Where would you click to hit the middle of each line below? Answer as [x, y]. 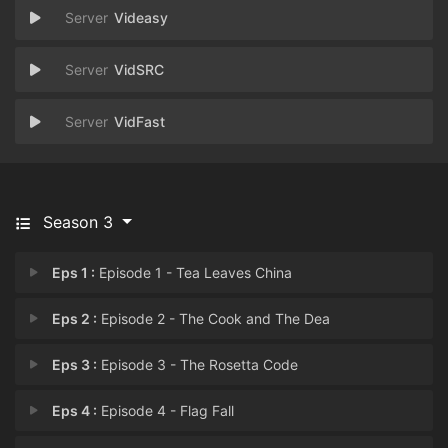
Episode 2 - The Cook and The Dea [214, 318]
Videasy [141, 17]
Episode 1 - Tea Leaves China [194, 272]
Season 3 [78, 222]
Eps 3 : [75, 364]
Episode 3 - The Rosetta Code [198, 364]
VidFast [139, 121]
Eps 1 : [74, 272]
